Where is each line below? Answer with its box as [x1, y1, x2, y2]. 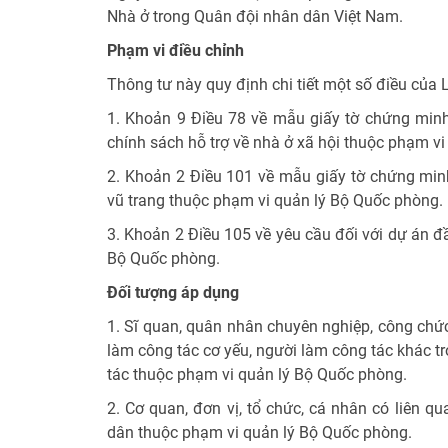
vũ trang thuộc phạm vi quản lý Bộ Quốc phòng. [107, 191, 443, 211]
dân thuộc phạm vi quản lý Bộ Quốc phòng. [107, 423, 412, 443]
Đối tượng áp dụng [107, 283, 239, 303]
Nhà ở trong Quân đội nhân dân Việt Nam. [107, 7, 403, 27]
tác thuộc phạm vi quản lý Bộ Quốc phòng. [107, 365, 407, 385]
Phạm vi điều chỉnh [107, 41, 244, 61]
